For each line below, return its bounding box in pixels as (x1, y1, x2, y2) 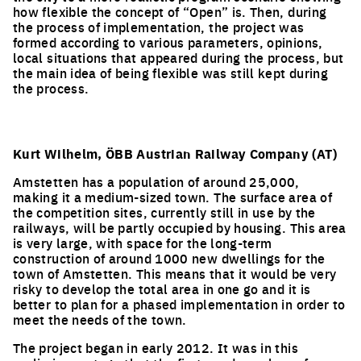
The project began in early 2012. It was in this (13, 338, 298, 356)
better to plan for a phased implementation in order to (13, 295, 346, 313)
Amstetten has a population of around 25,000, (13, 172, 300, 190)
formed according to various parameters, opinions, (13, 33, 323, 51)
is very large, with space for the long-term (13, 234, 272, 251)
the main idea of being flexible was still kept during (13, 64, 329, 81)
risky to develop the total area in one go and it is (13, 280, 311, 297)
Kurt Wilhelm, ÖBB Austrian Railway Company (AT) (13, 144, 337, 163)
